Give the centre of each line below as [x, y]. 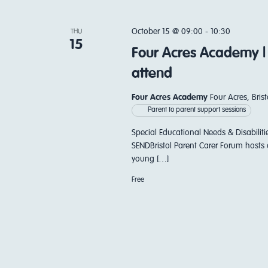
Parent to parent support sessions [197, 110]
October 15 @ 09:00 [167, 32]
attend [152, 74]
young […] [150, 159]
